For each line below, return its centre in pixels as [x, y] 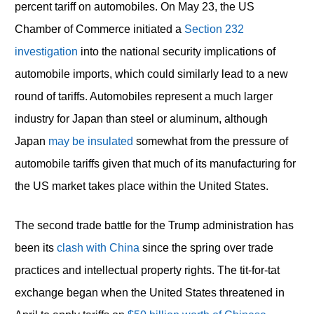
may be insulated [90, 142]
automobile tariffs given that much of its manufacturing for [155, 164]
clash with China [98, 248]
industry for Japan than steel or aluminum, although [141, 119]
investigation [46, 52]
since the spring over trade [206, 248]
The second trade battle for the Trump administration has [154, 226]
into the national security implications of [176, 52]
